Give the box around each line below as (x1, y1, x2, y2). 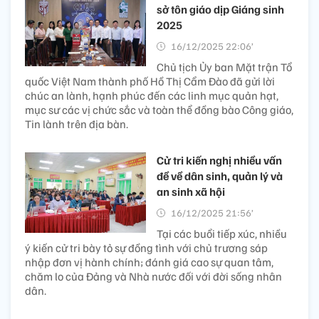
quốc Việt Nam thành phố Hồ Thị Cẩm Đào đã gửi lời (25, 73, 275, 88)
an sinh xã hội (157, 184, 225, 199)
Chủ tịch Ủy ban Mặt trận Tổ (157, 59, 292, 74)
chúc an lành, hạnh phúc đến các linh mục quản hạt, (25, 88, 278, 103)
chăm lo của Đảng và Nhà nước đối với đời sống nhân (25, 268, 282, 283)
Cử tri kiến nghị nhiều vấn (157, 152, 282, 167)
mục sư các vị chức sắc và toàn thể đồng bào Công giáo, (25, 102, 293, 117)
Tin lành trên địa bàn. (25, 116, 128, 131)
